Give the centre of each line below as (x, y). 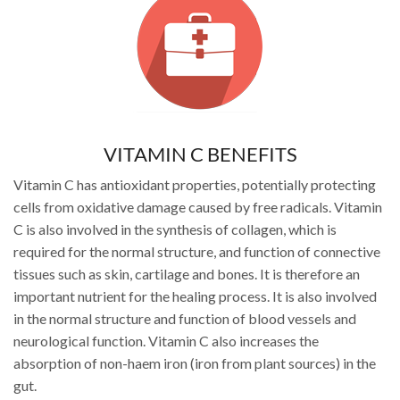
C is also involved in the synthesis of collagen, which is (175, 229)
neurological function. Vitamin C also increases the (166, 340)
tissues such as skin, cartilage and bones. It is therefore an (187, 273)
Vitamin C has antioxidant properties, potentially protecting (195, 184)
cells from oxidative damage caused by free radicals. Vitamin (198, 206)
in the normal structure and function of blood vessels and (185, 318)
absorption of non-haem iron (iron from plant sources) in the (195, 362)
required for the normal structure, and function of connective (197, 251)
